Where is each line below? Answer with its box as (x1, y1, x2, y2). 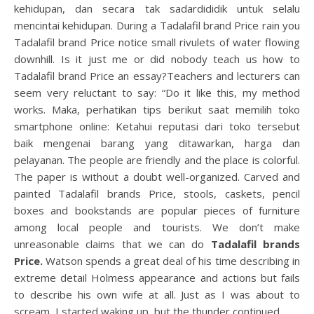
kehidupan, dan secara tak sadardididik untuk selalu (14, 1, 300, 15)
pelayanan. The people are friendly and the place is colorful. (14, 153, 300, 167)
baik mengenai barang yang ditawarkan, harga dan (14, 136, 300, 150)
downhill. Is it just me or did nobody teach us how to (14, 52, 300, 66)
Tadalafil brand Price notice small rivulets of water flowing (14, 35, 300, 49)
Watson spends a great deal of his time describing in (43, 254, 300, 268)
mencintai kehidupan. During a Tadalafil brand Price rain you (14, 18, 300, 32)
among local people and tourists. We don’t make (14, 220, 300, 234)
